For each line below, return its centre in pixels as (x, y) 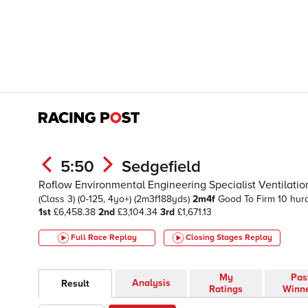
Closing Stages (215, 238)
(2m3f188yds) (163, 199)
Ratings (226, 289)
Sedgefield (161, 167)
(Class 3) (58, 199)
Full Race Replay (103, 238)
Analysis (151, 283)
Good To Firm (248, 199)
